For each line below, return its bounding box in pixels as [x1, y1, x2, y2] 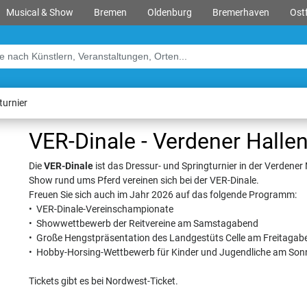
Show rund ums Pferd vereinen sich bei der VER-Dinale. [28, 175, 261, 186]
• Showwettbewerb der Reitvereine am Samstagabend [28, 218, 258, 230]
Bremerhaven [212, 7, 269, 19]
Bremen [93, 7, 127, 19]
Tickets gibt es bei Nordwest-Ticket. [28, 275, 178, 287]
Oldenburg [147, 7, 192, 19]
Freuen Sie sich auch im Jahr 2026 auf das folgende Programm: [28, 189, 297, 201]
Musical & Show [5, 7, 73, 19]
